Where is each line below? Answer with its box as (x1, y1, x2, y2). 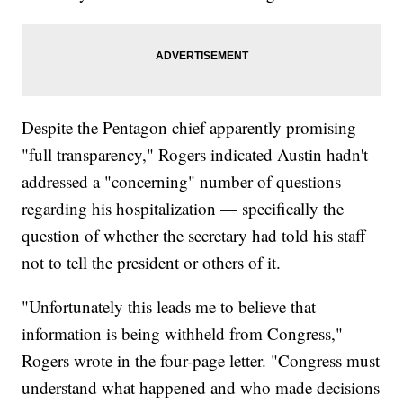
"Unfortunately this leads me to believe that (22, 295, 317, 318)
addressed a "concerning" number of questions (22, 170, 342, 193)
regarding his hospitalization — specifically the (22, 197, 345, 220)
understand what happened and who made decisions (22, 376, 381, 399)
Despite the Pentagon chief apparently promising (22, 116, 357, 139)
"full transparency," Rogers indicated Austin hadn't (22, 143, 369, 166)
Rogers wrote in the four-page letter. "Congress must (22, 349, 381, 372)
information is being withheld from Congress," (22, 322, 344, 345)
